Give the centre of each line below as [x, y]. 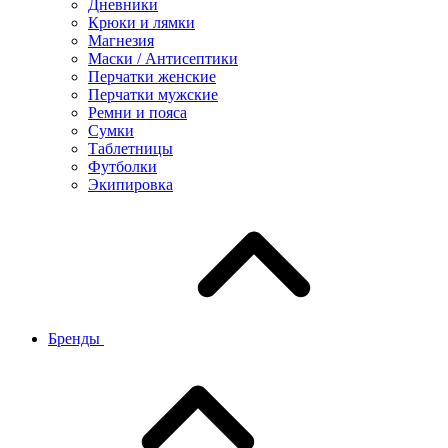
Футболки [122, 166]
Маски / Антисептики [163, 58]
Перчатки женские [152, 76]
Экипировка [130, 184]
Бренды [76, 338]
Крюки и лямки [141, 22]
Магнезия [121, 40]
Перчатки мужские [153, 94]
